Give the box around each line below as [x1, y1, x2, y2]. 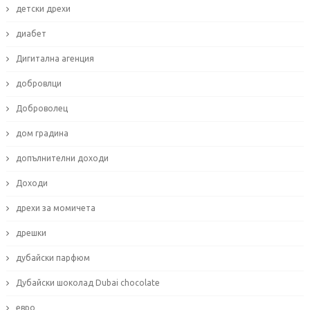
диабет [15, 29, 46, 39]
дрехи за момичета [15, 203, 95, 213]
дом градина [15, 129, 69, 138]
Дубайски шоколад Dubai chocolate [15, 278, 160, 288]
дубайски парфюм [15, 253, 90, 263]
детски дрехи [15, 4, 71, 14]
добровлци [15, 79, 62, 89]
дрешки [15, 228, 46, 238]
